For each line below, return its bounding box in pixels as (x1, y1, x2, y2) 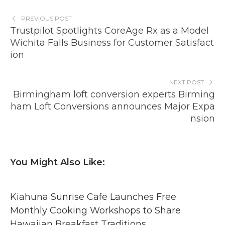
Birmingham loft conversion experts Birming (13, 88, 215, 100)
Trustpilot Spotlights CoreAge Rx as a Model (10, 25, 209, 36)
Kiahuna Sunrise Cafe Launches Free (10, 191, 176, 202)
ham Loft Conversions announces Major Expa (11, 100, 215, 112)
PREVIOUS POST (21, 14, 72, 22)
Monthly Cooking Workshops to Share (10, 204, 181, 216)
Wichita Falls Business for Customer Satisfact (10, 37, 214, 48)
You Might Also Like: (10, 156, 105, 168)
